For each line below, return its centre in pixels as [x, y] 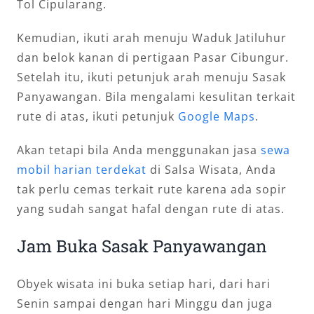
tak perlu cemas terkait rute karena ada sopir [151, 189]
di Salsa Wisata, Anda [211, 169]
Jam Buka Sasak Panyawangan [142, 246]
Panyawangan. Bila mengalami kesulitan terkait [156, 96]
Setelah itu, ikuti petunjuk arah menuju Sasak [151, 77]
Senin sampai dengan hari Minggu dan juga [144, 303]
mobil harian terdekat [81, 169]
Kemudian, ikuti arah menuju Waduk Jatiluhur [151, 37]
